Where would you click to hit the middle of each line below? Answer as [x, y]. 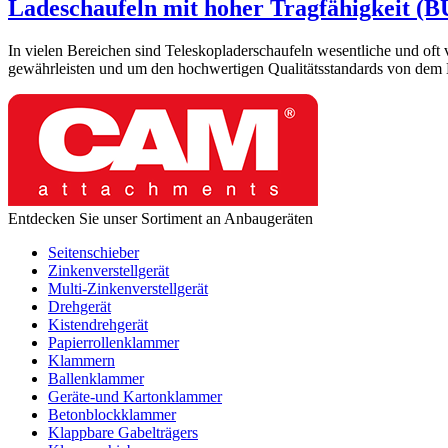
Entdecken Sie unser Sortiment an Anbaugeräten [160, 218]
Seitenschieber [93, 252]
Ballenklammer [96, 378]
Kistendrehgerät [98, 324]
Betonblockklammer [112, 414]
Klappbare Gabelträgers [123, 432]
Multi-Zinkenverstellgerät [128, 288]
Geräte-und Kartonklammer [135, 396]
